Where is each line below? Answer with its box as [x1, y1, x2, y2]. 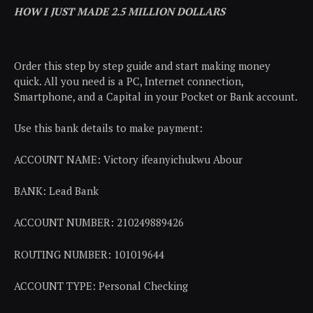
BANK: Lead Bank [14, 184, 99, 198]
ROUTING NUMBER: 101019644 [14, 247, 164, 261]
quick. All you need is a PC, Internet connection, [14, 74, 243, 89]
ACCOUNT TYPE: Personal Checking [14, 278, 188, 293]
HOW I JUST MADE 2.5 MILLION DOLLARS [14, 4, 225, 19]
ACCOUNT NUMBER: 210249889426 [14, 215, 184, 230]
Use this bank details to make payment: [14, 121, 203, 136]
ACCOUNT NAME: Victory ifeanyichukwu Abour [14, 152, 242, 167]
